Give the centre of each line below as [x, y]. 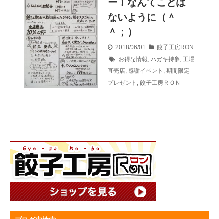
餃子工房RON [175, 47]
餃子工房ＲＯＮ [160, 82]
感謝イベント [146, 71]
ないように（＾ [142, 17]
